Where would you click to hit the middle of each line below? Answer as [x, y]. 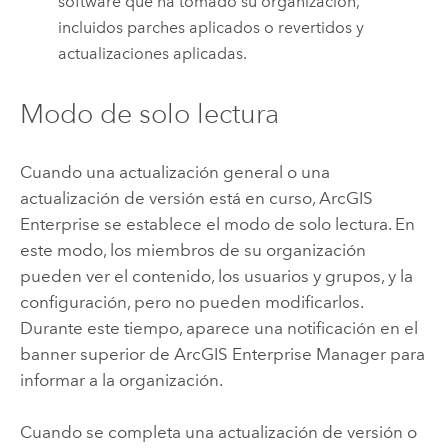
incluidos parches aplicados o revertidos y [211, 28]
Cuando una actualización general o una [174, 171]
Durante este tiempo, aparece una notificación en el [218, 327]
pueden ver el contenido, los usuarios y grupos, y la [216, 275]
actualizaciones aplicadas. [153, 54]
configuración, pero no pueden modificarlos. [191, 301]
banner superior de [96, 353]
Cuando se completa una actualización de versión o [218, 432]
